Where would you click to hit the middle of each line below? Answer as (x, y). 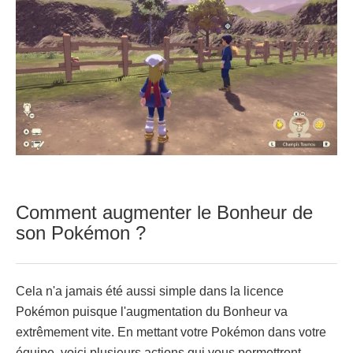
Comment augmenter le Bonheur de (164, 213)
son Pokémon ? (81, 233)
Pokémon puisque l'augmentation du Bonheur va (152, 312)
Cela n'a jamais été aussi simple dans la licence (150, 292)
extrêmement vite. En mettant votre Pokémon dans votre (171, 333)
